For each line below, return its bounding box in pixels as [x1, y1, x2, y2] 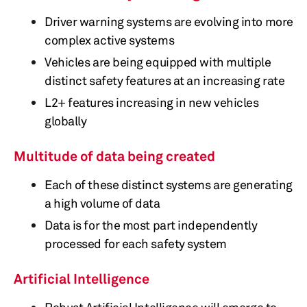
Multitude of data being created [14, 147, 215, 164]
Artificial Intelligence [14, 270, 149, 287]
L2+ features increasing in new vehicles [45, 95, 259, 110]
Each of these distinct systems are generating [45, 177, 293, 192]
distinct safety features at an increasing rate [45, 73, 285, 88]
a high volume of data [45, 195, 160, 210]
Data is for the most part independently [45, 217, 258, 232]
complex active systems [45, 32, 175, 47]
